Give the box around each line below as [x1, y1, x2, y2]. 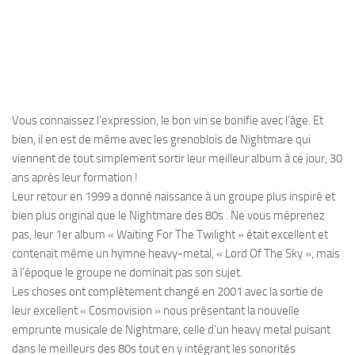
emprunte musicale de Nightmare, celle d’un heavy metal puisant [12, 322, 330, 337]
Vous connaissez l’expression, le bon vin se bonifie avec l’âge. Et [12, 113, 323, 128]
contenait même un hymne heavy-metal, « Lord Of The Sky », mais [12, 246, 340, 261]
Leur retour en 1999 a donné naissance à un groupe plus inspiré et [12, 189, 335, 204]
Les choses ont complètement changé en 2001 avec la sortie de [12, 284, 323, 299]
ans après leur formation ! [12, 170, 138, 185]
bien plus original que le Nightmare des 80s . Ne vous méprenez [12, 208, 325, 223]
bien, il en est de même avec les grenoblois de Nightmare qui [12, 132, 311, 147]
